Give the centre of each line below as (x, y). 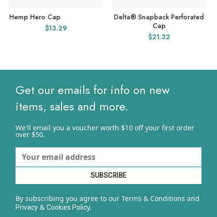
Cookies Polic (66, 207)
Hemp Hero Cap (35, 17)
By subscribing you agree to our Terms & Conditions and (107, 198)
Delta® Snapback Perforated (159, 17)
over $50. (30, 135)
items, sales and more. (72, 107)
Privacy (26, 207)
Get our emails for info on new (92, 90)
